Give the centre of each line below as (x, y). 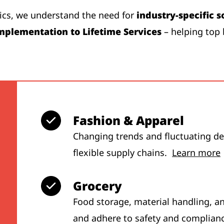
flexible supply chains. (122, 153)
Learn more (196, 153)
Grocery (97, 186)
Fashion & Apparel (128, 120)
